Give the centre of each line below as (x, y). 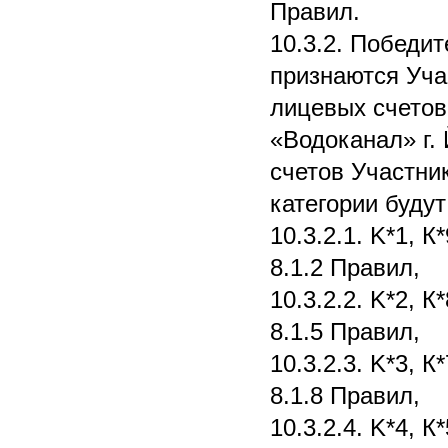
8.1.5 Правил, (345, 331)
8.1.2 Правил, (345, 267)
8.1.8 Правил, (345, 395)
